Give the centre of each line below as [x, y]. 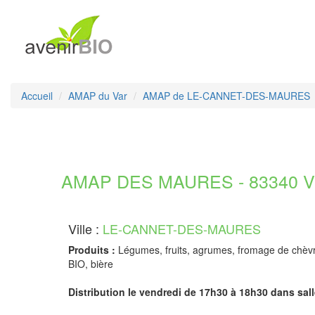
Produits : [92, 250]
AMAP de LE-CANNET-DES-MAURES [226, 96]
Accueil [37, 96]
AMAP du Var [98, 96]
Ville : [85, 229]
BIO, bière [91, 264]
